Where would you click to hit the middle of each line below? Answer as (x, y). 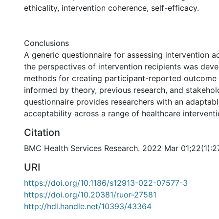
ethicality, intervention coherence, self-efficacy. (111, 8)
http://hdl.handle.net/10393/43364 (88, 206)
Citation (42, 132)
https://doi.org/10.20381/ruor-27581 (90, 195)
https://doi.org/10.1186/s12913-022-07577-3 (106, 183)
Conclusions (46, 43)
